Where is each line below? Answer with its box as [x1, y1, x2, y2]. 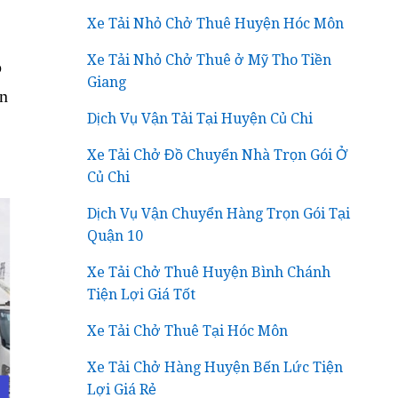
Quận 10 [87, 227, 144, 244]
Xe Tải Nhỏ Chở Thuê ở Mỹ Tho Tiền [87, 51, 332, 68]
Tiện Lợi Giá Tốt [87, 285, 196, 303]
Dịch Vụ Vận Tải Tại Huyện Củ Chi [87, 109, 314, 127]
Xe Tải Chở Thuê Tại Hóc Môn [87, 322, 289, 339]
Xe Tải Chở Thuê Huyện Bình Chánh [87, 263, 331, 281]
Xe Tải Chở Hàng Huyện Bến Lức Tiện [87, 358, 344, 376]
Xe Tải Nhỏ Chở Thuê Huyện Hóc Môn [87, 14, 345, 32]
